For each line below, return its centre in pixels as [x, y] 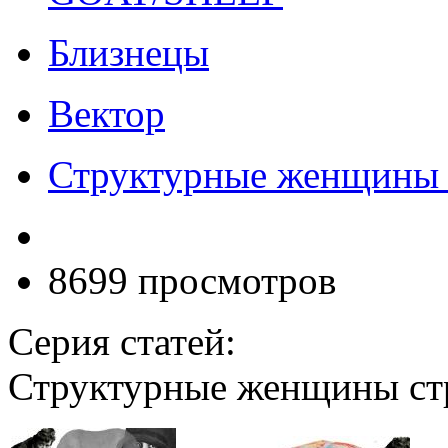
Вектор [106, 113]
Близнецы [128, 52]
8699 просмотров [192, 280]
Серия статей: [122, 341]
